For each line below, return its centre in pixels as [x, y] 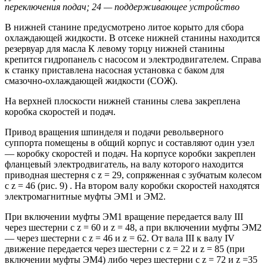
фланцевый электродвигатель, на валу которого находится [124, 164]
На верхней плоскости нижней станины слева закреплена [122, 101]
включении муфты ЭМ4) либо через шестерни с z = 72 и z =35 [131, 260]
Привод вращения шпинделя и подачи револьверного [114, 132]
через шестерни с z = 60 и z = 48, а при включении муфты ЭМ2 [133, 228]
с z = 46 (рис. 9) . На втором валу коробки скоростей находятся [132, 186]
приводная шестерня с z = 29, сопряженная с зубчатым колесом [133, 175]
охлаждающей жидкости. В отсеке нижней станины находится [132, 38]
